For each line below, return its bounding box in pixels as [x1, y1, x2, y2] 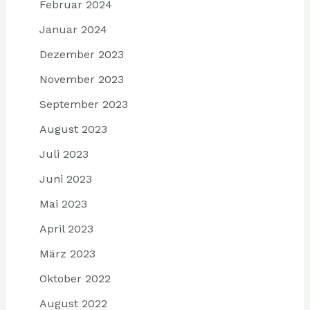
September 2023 [39, 98, 128, 111]
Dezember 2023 [39, 48, 124, 62]
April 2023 [39, 222, 93, 236]
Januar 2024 [39, 23, 107, 37]
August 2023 [39, 122, 107, 136]
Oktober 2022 [39, 272, 111, 286]
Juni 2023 [39, 172, 92, 186]
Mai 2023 [39, 197, 87, 211]
